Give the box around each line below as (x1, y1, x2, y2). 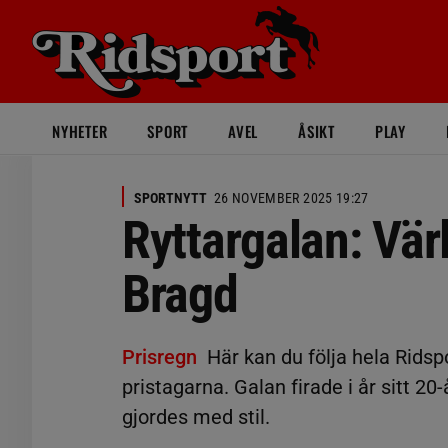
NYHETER (52, 120, 108, 142)
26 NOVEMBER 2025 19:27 (214, 190, 369, 206)
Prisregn (122, 345, 197, 369)
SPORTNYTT (134, 190, 207, 206)
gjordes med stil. (122, 405, 270, 429)
